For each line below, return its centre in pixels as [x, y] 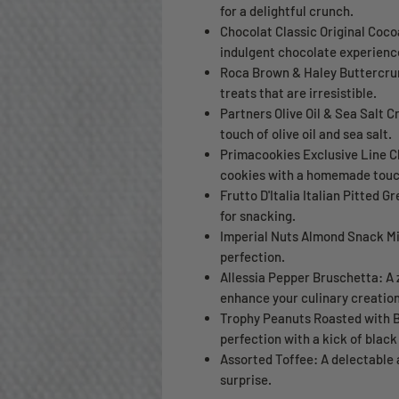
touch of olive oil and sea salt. [306, 134]
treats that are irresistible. [298, 93]
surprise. [246, 380]
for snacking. [258, 216]
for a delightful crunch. [287, 11]
